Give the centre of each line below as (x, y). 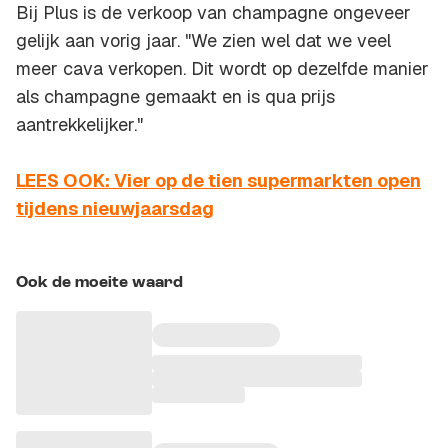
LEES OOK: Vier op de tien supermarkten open (218, 181)
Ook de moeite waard (99, 283)
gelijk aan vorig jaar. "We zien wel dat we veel (203, 41)
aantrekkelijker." (79, 125)
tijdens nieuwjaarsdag (115, 209)
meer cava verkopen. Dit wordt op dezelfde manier (222, 69)
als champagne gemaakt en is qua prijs (175, 97)
